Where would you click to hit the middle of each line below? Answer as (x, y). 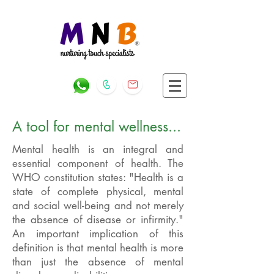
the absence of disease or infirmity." (98, 220)
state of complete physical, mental (98, 191)
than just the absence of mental (98, 262)
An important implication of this (98, 234)
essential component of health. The (98, 163)
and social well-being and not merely (98, 206)
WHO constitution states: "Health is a (98, 177)
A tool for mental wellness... (97, 127)
